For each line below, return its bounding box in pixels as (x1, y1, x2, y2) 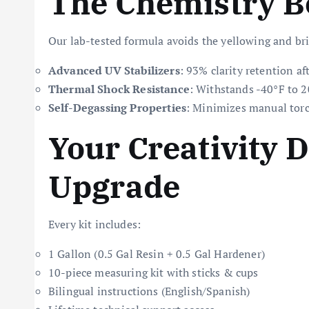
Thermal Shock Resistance (48, 81, 190, 97)
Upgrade (48, 166, 181, 206)
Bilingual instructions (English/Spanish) (48, 283, 250, 299)
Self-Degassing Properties (48, 100, 186, 115)
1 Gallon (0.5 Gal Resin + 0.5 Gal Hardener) (48, 246, 265, 261)
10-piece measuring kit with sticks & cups (48, 265, 259, 280)
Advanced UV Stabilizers (48, 63, 180, 78)
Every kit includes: (48, 217, 141, 232)
